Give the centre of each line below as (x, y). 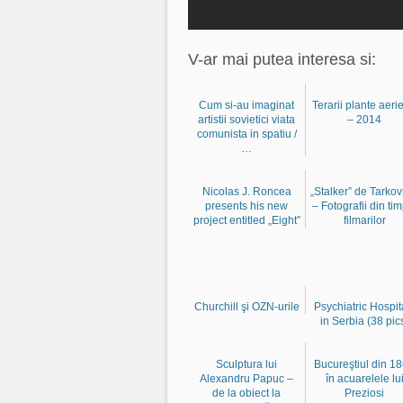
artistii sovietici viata (246, 119)
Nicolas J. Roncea (246, 191)
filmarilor (364, 220)
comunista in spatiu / (246, 134)
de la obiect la (246, 393)
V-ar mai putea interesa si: (282, 59)
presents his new (246, 206)
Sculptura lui (246, 364)
